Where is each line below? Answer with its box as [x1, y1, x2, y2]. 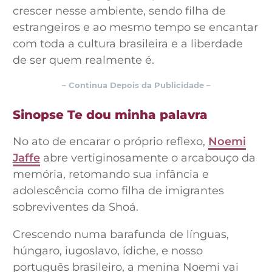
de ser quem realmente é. [12, 53, 154, 67]
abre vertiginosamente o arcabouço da [39, 151, 256, 165]
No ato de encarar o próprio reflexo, [12, 135, 208, 148]
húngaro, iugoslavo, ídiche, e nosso [12, 244, 203, 257]
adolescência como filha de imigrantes [12, 184, 224, 197]
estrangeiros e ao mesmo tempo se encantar [12, 21, 258, 34]
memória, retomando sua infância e [12, 168, 209, 181]
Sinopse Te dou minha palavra [12, 107, 208, 122]
